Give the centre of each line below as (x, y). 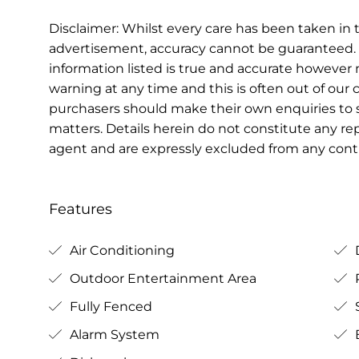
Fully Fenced (109, 306)
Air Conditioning (120, 250)
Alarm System (113, 334)
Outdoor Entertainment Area (161, 278)
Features (80, 209)
